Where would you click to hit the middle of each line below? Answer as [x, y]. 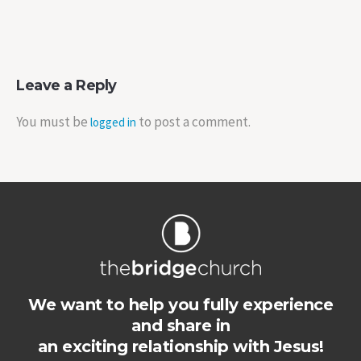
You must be [53, 121]
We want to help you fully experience [180, 304]
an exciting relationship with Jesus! [180, 346]
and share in [180, 325]
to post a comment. [193, 121]
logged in [113, 122]
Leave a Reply [66, 85]
